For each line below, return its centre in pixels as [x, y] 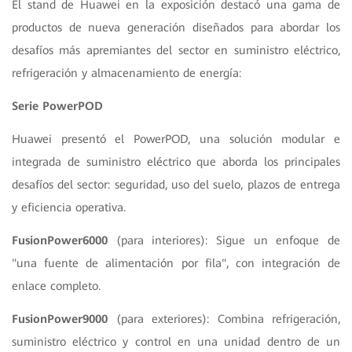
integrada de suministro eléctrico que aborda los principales [176, 161]
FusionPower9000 [60, 319]
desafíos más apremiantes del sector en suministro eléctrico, [176, 50]
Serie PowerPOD [57, 106]
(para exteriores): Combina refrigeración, [224, 319]
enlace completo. [58, 286]
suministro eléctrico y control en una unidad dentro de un [176, 341]
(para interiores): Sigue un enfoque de [224, 240]
